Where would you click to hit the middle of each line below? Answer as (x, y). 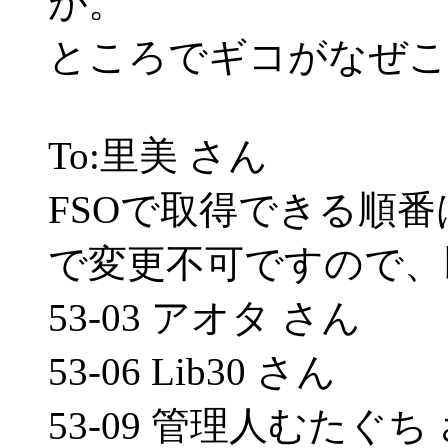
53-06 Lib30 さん (192, 371)
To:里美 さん (158, 155)
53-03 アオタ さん (204, 317)
